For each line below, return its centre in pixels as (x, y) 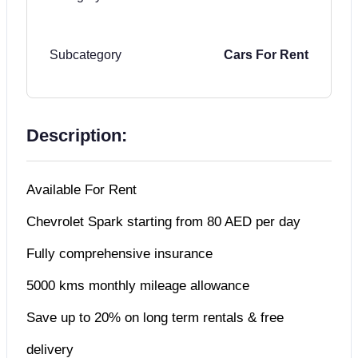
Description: (77, 135)
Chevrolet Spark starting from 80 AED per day (163, 221)
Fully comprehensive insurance (119, 253)
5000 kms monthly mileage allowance (138, 285)
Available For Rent (82, 189)
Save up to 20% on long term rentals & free (155, 317)
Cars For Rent (266, 54)
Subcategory (86, 54)
